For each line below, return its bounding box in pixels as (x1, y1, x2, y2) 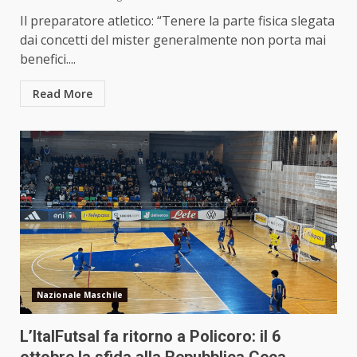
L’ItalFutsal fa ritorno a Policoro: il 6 (20, 326, 280, 346)
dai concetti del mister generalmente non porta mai (20, 30, 326, 49)
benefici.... (20, 49, 76, 68)
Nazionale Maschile (37, 288, 123, 300)
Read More (33, 85, 92, 101)
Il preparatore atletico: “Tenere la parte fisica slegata (20, 11, 335, 29)
